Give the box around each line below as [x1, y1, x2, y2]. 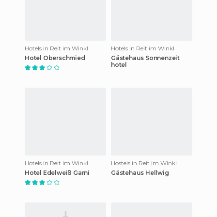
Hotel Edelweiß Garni [25, 169, 90, 176]
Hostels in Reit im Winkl [111, 159, 177, 167]
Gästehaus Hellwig [111, 169, 169, 176]
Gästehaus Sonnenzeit [111, 54, 180, 62]
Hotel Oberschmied [25, 54, 85, 62]
